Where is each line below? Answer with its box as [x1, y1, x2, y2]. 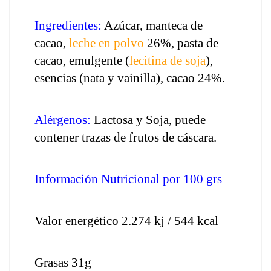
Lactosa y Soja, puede [94, 113, 206, 127]
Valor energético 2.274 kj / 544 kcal [34, 214, 218, 228]
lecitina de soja [129, 53, 206, 68]
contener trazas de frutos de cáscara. [34, 130, 217, 145]
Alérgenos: [34, 113, 94, 127]
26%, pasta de [147, 36, 218, 50]
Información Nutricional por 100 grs [34, 172, 222, 186]
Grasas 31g [34, 255, 91, 270]
